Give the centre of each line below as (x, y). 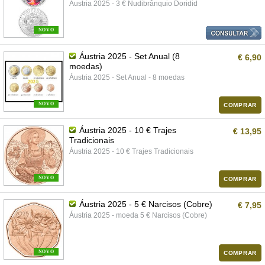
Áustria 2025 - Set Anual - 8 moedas (127, 77)
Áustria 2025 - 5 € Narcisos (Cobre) (145, 204)
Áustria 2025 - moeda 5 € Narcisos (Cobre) (138, 215)
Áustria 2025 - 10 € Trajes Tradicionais (131, 151)
